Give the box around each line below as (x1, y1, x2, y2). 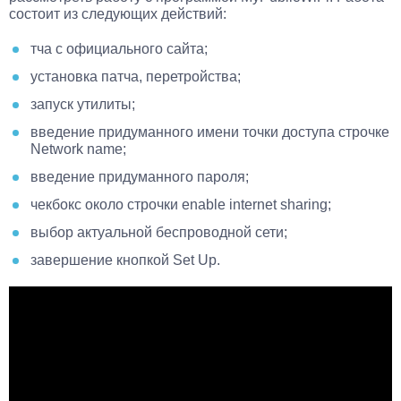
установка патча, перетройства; (30, 68, 241, 84)
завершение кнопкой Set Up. (30, 252, 220, 268)
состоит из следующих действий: (9, 5, 226, 21)
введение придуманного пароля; (30, 168, 249, 184)
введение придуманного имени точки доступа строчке (30, 124, 389, 140)
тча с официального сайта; (30, 40, 208, 56)
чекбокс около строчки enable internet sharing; (30, 196, 331, 212)
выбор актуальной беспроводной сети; (30, 224, 287, 240)
